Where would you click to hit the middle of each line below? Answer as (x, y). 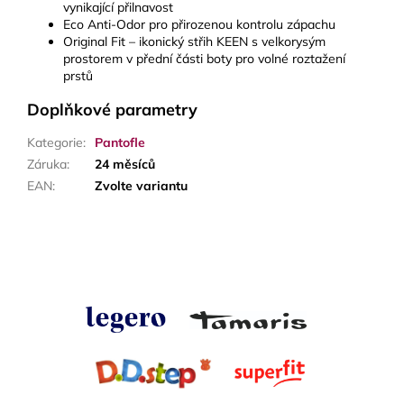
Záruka (47, 165)
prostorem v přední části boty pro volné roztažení (204, 59)
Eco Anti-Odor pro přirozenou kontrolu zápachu (199, 25)
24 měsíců (125, 165)
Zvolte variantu (141, 186)
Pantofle (120, 143)
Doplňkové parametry (112, 110)
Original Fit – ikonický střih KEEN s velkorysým (194, 42)
